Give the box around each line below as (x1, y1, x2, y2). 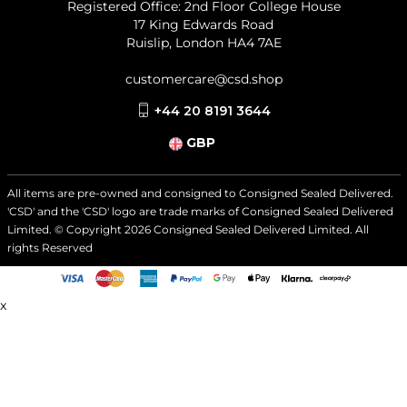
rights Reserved (6, 240, 93, 254)
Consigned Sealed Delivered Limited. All (150, 222, 369, 236)
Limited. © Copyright (6, 222, 124, 236)
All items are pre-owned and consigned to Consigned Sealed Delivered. (6, 185, 393, 200)
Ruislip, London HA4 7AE (125, 34, 282, 51)
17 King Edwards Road (134, 15, 273, 33)
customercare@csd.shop (124, 70, 283, 87)
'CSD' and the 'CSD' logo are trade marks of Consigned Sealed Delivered (6, 203, 393, 218)
